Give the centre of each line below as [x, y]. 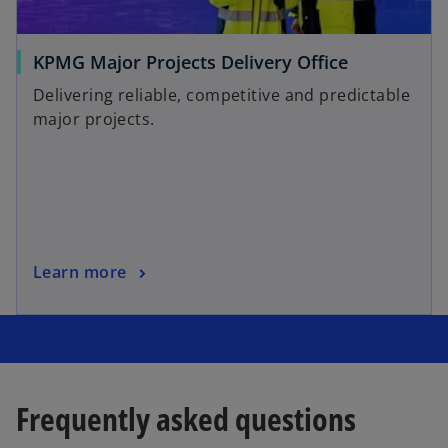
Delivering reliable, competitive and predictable [222, 94]
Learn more [80, 272]
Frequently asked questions [186, 419]
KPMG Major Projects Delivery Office [190, 61]
